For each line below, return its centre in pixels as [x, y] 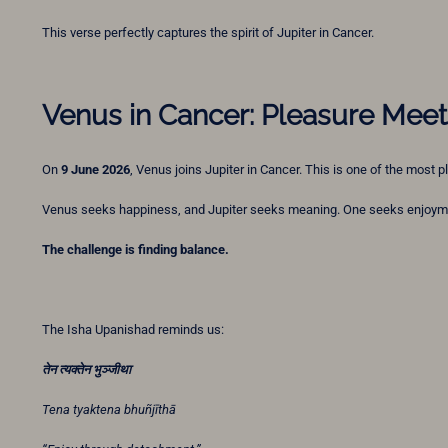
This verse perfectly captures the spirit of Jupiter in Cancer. [208, 33]
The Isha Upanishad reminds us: [133, 330]
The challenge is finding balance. [135, 250]
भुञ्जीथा [112, 370]
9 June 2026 [95, 170]
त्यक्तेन [74, 370]
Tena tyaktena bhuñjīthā [109, 410]
